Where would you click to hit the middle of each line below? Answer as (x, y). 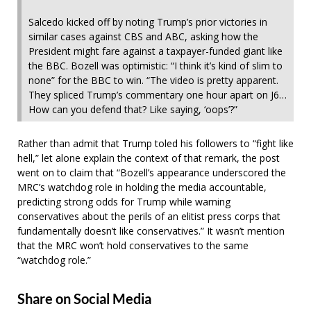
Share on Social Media (84, 298)
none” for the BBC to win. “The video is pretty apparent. (153, 80)
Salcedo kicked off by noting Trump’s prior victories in (148, 22)
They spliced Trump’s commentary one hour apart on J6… (158, 94)
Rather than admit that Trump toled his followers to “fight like (155, 143)
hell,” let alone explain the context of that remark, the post (149, 158)
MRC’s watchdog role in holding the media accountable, (142, 187)
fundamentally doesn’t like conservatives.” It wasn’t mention (151, 230)
